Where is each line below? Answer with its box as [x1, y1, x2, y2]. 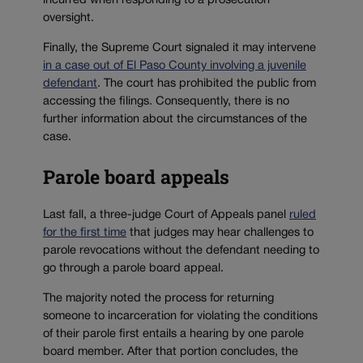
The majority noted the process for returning [43, 293, 274, 304]
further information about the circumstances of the [43, 113, 307, 125]
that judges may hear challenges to [126, 228, 314, 239]
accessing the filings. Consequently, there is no [43, 96, 289, 107]
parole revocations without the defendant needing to [43, 246, 319, 257]
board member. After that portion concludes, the [43, 346, 298, 357]
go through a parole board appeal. [43, 263, 227, 275]
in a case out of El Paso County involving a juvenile [43, 60, 306, 71]
